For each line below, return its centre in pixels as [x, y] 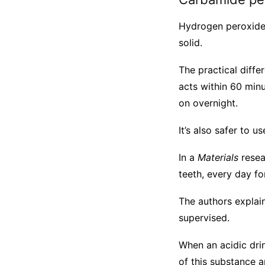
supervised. [204, 218]
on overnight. [208, 103]
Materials [218, 157]
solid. [190, 43]
